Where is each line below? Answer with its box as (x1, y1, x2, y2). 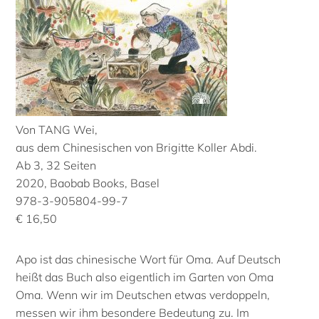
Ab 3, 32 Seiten (16, 157, 97, 172)
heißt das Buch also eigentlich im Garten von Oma (16, 269, 274, 284)
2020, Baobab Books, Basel (16, 175, 160, 190)
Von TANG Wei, (16, 122, 98, 137)
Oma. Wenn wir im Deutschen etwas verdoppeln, (16, 287, 271, 302)
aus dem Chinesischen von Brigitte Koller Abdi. (16, 140, 258, 155)
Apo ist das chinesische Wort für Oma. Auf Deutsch (16, 251, 281, 266)
